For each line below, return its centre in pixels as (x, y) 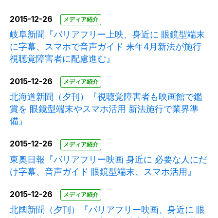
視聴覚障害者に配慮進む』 (62, 59)
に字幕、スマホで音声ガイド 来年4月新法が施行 (106, 47)
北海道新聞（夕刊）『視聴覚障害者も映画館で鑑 (106, 97)
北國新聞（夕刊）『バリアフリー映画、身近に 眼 (107, 209)
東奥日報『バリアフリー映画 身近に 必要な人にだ (109, 159)
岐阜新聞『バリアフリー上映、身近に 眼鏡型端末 (107, 35)
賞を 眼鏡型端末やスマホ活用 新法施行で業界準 (104, 109)
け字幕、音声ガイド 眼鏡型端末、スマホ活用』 (103, 171)
